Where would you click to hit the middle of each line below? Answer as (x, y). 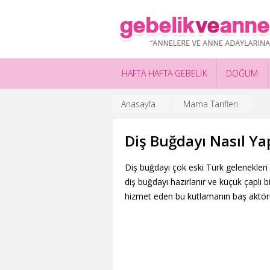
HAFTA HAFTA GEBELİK (165, 73)
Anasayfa (138, 104)
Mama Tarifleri (211, 104)
